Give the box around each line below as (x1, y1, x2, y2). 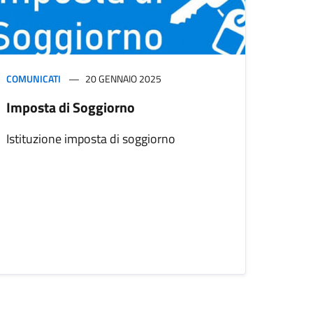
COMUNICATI (6, 71, 61, 87)
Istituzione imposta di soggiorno (6, 129, 175, 149)
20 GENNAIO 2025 (85, 71, 161, 87)
